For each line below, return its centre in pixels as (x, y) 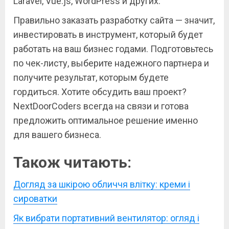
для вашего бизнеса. (57, 135)
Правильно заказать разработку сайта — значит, (114, 20)
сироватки (35, 199)
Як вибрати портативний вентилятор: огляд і (106, 218)
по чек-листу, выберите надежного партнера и (111, 63)
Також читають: (72, 163)
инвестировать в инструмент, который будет (108, 35)
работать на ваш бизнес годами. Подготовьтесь (113, 49)
